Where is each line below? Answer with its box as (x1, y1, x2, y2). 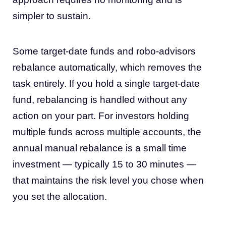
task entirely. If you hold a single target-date (13, 78, 200, 89)
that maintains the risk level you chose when (13, 175, 204, 186)
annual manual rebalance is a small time (13, 142, 187, 153)
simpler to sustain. (13, 10, 91, 21)
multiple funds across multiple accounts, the (13, 126, 201, 137)
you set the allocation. (13, 191, 107, 202)
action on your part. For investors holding (13, 110, 189, 121)
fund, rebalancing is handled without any (13, 94, 187, 105)
